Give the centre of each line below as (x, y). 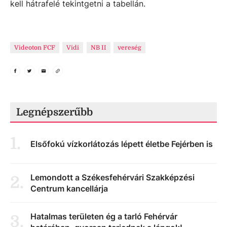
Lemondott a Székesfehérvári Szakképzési (112, 177)
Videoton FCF (35, 48)
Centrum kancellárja (69, 188)
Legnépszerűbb (54, 112)
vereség (130, 48)
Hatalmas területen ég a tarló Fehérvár (104, 216)
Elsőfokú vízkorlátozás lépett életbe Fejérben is (122, 144)
